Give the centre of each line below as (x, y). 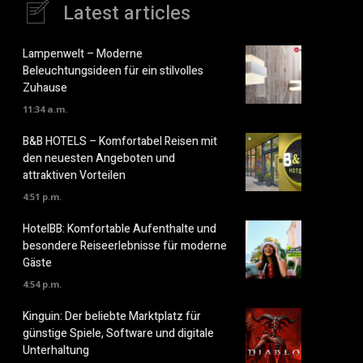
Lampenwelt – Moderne (83, 54)
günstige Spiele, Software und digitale (118, 333)
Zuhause (45, 88)
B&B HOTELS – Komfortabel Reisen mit (120, 141)
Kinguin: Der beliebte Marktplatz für (112, 316)
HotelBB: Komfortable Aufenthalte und (120, 229)
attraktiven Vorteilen (74, 175)
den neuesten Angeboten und (99, 158)
